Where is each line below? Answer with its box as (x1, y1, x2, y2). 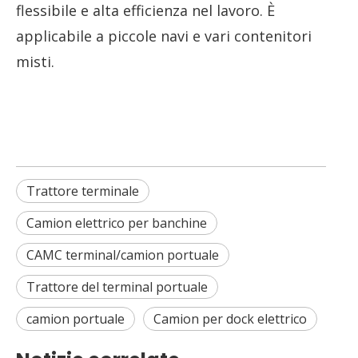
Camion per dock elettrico (153, 310, 307, 328)
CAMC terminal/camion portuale (26, 246, 219, 264)
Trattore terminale (26, 182, 139, 200)
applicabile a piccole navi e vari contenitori (16, 26, 312, 46)
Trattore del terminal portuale (26, 278, 208, 296)
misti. (16, 52, 54, 71)
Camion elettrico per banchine (26, 214, 207, 232)
